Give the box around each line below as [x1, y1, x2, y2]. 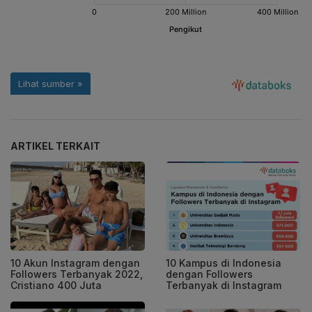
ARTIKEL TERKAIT [10, 139, 100, 152]
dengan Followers [166, 268, 253, 281]
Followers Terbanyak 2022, [10, 268, 143, 281]
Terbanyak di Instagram [166, 279, 281, 292]
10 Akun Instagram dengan [10, 257, 140, 270]
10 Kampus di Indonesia [166, 257, 281, 270]
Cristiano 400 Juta [10, 279, 102, 292]
